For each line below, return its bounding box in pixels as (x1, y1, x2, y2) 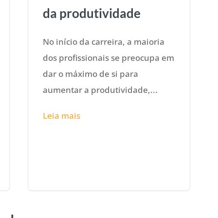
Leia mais (43, 109, 81, 121)
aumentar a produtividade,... (43, 84, 158, 95)
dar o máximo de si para (43, 68, 139, 79)
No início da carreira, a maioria (43, 36, 165, 47)
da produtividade (43, 5, 141, 21)
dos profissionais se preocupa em (43, 52, 175, 63)
